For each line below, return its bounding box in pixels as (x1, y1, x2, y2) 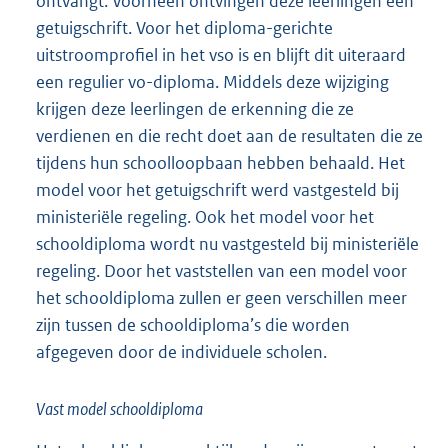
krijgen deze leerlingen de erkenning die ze (36, 98, 354, 121)
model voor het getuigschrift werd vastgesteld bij (36, 179, 399, 202)
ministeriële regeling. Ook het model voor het (36, 206, 374, 229)
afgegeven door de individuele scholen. (36, 341, 327, 364)
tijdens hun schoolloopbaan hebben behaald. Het (36, 152, 405, 175)
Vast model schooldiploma (36, 397, 203, 420)
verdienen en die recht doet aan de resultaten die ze (36, 125, 423, 148)
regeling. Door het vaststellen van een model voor (36, 260, 407, 283)
